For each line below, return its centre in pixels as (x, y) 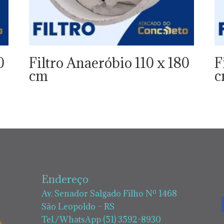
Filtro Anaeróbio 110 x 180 (109, 63)
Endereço (65, 179)
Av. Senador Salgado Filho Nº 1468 (109, 194)
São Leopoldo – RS (78, 207)
